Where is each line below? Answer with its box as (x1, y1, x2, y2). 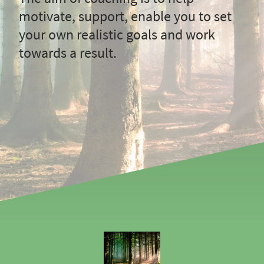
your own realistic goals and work (19, 25, 215, 44)
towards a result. (19, 44, 117, 62)
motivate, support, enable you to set (19, 7, 232, 26)
